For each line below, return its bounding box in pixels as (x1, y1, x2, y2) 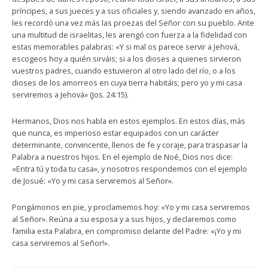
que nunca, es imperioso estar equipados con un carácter (12, 127, 219, 138)
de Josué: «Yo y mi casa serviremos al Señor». (12, 175, 173, 186)
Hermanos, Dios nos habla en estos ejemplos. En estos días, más (12, 115, 245, 126)
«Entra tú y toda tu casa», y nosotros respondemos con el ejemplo (12, 163, 247, 174)
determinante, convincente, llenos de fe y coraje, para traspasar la (12, 139, 248, 150)
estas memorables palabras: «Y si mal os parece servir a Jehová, (12, 41, 239, 52)
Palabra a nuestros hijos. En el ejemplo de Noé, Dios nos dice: (12, 151, 233, 162)
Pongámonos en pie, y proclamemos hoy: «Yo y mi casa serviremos (12, 202, 250, 212)
